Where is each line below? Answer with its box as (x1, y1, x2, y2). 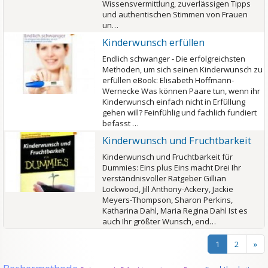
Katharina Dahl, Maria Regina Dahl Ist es (102, 205, 248, 216)
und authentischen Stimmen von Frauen (102, 9, 248, 20)
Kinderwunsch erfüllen (102, 36, 205, 49)
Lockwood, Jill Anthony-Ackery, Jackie (102, 184, 233, 194)
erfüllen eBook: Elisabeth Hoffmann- (102, 75, 234, 86)
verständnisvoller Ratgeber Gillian (102, 173, 226, 184)
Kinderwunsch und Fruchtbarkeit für (102, 151, 233, 162)
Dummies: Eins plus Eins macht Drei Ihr (102, 162, 241, 173)
